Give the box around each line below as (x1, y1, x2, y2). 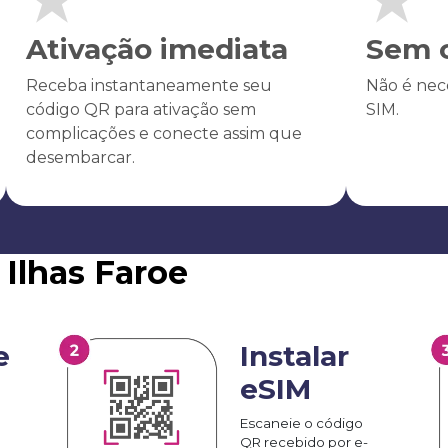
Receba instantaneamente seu (25, 75, 272, 95)
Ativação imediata (25, 31, 288, 66)
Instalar (240, 338, 349, 373)
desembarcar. (25, 147, 135, 167)
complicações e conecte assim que (25, 123, 302, 143)
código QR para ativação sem (25, 99, 256, 119)
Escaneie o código (240, 414, 363, 431)
